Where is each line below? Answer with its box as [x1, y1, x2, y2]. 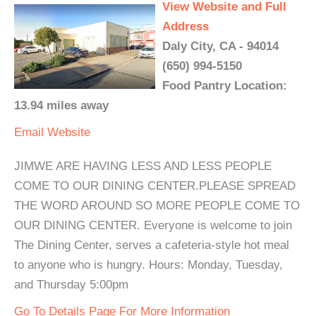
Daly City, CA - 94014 [162, 39, 279, 53]
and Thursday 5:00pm [14, 278, 128, 291]
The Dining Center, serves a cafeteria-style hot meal [14, 238, 289, 252]
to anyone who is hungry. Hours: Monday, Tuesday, [14, 258, 283, 272]
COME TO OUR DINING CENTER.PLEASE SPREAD [14, 179, 296, 193]
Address [162, 20, 209, 33]
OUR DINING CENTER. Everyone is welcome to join [14, 219, 292, 232]
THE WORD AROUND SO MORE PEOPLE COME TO [14, 199, 300, 212]
